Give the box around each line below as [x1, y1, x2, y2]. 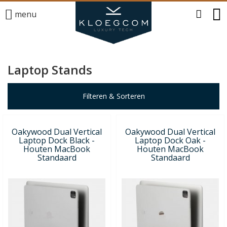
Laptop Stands [8, 61, 92, 78]
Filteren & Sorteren [82, 91, 145, 101]
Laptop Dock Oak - [135, 134, 206, 146]
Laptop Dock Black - [19, 134, 95, 146]
